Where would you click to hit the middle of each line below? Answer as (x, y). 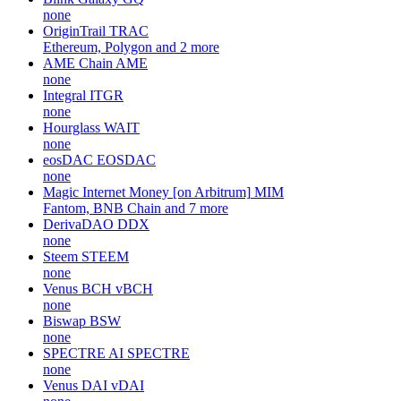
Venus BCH (77, 288)
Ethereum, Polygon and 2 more (131, 47)
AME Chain (78, 63)
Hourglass (72, 127)
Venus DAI (75, 385)
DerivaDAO (78, 224)
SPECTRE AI (83, 353)
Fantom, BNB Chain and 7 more (136, 208)
